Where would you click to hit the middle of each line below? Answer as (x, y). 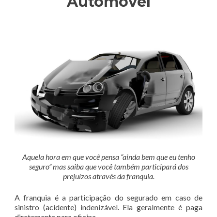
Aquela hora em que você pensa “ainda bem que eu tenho (108, 156)
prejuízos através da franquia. (108, 176)
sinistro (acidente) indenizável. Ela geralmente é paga (108, 207)
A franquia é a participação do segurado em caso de (108, 197)
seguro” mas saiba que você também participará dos (108, 166)
